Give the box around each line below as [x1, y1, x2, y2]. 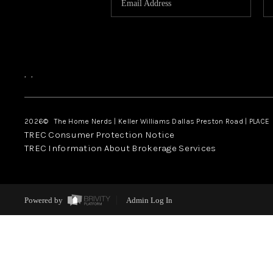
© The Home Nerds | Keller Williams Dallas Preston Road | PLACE [43, 116, 270, 126]
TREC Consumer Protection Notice [24, 129, 175, 140]
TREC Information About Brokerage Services [24, 142, 216, 154]
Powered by [24, 196, 65, 205]
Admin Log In [126, 196, 172, 205]
